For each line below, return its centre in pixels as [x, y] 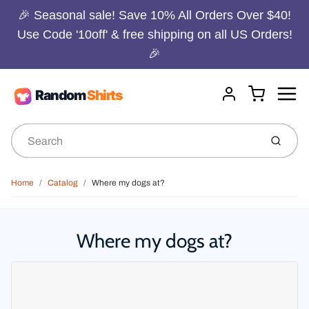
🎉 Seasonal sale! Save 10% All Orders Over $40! [154, 15]
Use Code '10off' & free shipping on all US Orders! [154, 34]
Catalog [63, 183]
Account [240, 101]
